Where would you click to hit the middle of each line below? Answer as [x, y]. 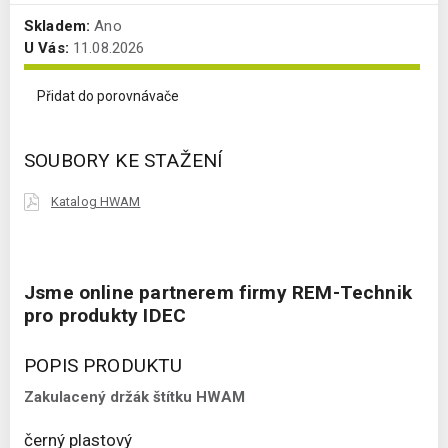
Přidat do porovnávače [108, 96]
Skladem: [57, 26]
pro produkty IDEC [105, 316]
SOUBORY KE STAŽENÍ [123, 161]
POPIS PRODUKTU [103, 365]
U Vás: [46, 48]
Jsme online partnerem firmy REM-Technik [218, 293]
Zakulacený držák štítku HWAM [134, 396]
